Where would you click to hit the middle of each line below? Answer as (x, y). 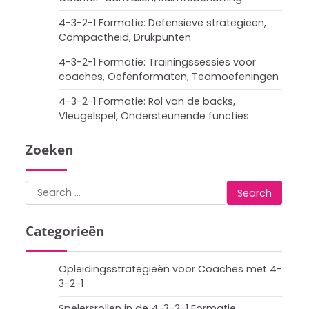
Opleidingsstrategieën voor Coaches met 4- (170, 269)
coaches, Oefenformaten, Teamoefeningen (169, 77)
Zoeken (49, 150)
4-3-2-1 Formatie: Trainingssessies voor (157, 62)
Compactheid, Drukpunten (125, 37)
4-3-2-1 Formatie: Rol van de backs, (147, 101)
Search (44, 188)
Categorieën (65, 231)
